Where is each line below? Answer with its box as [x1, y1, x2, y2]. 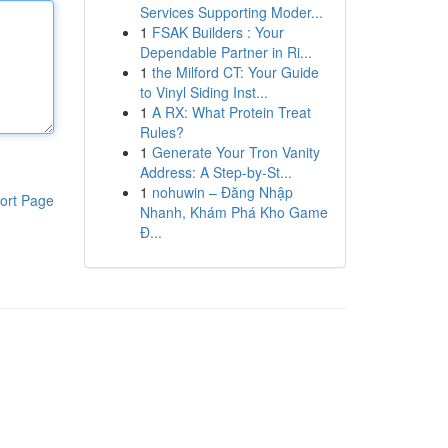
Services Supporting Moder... [139, 2, 323, 22]
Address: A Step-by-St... [139, 162, 292, 182]
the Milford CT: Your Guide [151, 62, 319, 82]
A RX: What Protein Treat [151, 102, 311, 122]
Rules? [139, 122, 184, 142]
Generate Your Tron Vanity [151, 142, 320, 162]
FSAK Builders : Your [151, 22, 284, 42]
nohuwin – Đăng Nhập [151, 182, 293, 202]
